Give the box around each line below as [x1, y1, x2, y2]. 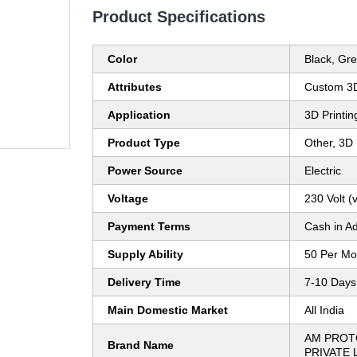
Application [108, 108, 171, 122]
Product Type [108, 136, 180, 150]
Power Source [108, 164, 182, 178]
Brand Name [108, 339, 174, 352]
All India [304, 304, 344, 317]
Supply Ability [108, 248, 183, 261]
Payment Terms [108, 220, 190, 233]
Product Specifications [92, 8, 265, 26]
